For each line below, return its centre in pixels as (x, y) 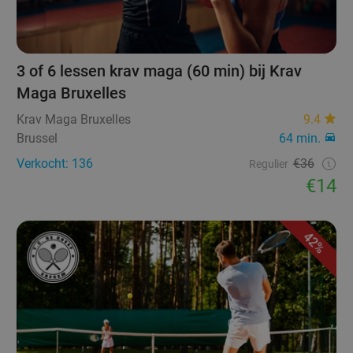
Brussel (37, 138)
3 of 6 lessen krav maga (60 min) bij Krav (160, 71)
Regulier (268, 163)
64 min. (299, 138)
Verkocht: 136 (55, 163)
